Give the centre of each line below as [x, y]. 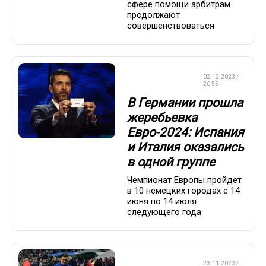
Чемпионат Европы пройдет [184, 180]
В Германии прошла [185, 102]
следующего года [164, 212]
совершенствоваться [171, 26]
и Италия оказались [185, 147]
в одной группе [171, 162]
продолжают [153, 15]
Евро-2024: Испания [186, 132]
